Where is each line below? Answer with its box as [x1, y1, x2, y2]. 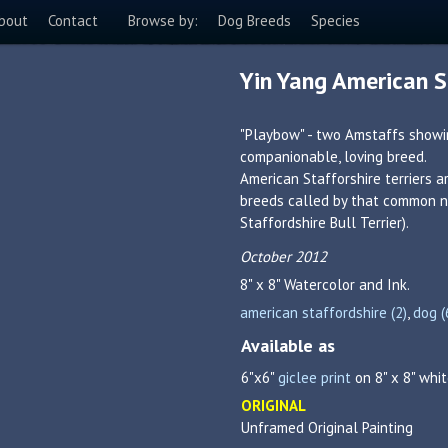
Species [311, 11, 360, 30]
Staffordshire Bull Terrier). [240, 213, 409, 232]
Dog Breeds [218, 11, 291, 30]
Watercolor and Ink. [284, 275, 410, 294]
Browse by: [128, 11, 198, 30]
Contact [48, 11, 98, 30]
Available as [241, 334, 335, 357]
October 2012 [240, 247, 327, 266]
